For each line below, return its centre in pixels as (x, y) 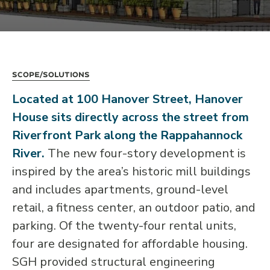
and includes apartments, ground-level (120, 190)
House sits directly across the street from (130, 117)
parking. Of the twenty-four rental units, (124, 226)
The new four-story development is (145, 153)
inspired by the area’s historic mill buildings (131, 171)
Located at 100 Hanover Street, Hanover (127, 99)
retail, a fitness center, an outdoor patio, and (134, 208)
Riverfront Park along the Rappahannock (127, 135)
